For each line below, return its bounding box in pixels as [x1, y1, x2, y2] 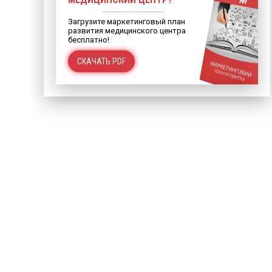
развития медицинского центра [68, 26, 186, 35]
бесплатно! [68, 35, 109, 44]
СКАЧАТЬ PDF [77, 56, 126, 66]
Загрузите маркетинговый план [68, 17, 185, 26]
